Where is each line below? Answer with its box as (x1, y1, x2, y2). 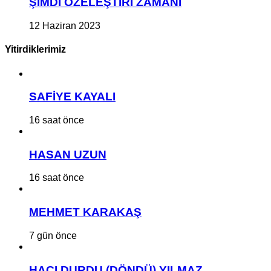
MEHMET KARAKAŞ (29, 206, 142, 219)
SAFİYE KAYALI (29, 90, 116, 103)
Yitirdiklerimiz (5, 44, 66, 55)
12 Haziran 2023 (29, 21, 100, 31)
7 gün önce (29, 230, 77, 241)
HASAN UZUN (29, 148, 106, 161)
